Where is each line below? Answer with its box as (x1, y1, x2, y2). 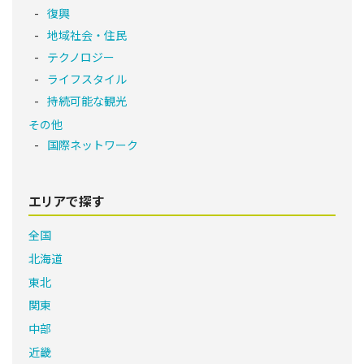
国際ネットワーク (47, 136, 138, 153)
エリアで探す (28, 190, 105, 210)
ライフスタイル (47, 71, 127, 88)
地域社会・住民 (47, 27, 127, 44)
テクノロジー (47, 49, 115, 66)
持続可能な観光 (47, 93, 127, 110)
